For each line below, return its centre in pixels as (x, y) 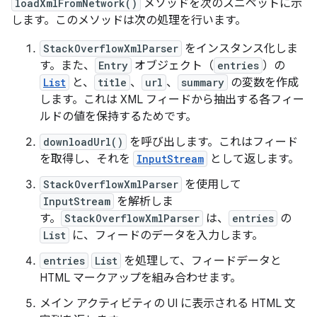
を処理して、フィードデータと (201, 261)
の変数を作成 (263, 83)
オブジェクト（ (173, 66)
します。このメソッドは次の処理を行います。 (129, 21)
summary (203, 82)
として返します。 (253, 159)
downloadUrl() (83, 142)
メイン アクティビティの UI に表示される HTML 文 (168, 304)
